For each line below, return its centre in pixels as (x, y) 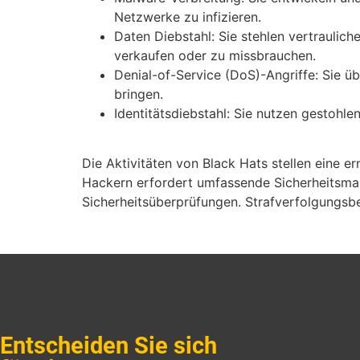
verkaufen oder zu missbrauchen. (215, 55)
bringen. (139, 94)
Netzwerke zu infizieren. (188, 16)
